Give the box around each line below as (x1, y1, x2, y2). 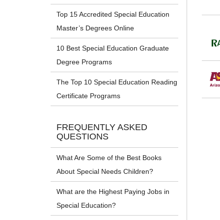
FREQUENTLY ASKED (56, 122, 148, 133)
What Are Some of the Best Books (56, 154, 162, 162)
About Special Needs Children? (56, 167, 154, 176)
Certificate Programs (56, 92, 121, 100)
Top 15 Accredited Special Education (56, 10, 170, 19)
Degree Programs (56, 58, 112, 66)
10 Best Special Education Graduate (56, 44, 169, 53)
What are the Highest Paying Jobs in (56, 188, 170, 196)
